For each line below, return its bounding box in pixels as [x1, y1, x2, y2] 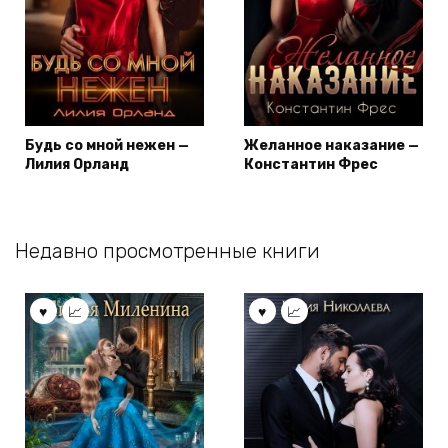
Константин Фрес [244, 155, 378, 173]
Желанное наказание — [244, 136, 419, 154]
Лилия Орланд [25, 155, 129, 173]
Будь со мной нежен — [25, 136, 189, 154]
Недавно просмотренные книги [15, 238, 320, 263]
